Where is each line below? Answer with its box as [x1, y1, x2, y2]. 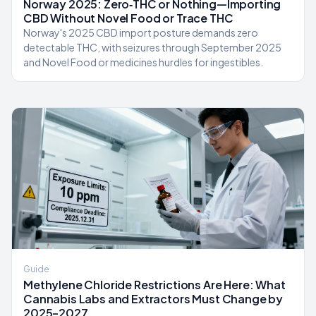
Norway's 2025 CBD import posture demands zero [23, 26, 258, 39]
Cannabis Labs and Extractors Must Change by [23, 291, 284, 306]
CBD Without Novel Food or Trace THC [23, 11, 233, 25]
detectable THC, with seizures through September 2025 [23, 41, 281, 54]
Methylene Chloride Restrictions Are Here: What [23, 277, 286, 292]
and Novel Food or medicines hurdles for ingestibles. [23, 56, 263, 68]
